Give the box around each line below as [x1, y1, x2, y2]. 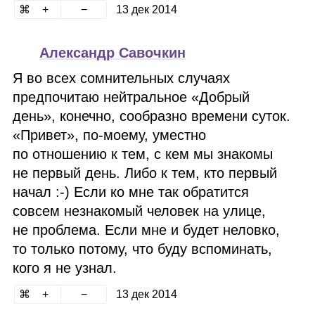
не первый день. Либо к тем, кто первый [13, 165, 278, 181]
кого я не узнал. [13, 260, 117, 276]
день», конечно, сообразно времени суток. [13, 108, 291, 124]
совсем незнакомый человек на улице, [13, 203, 266, 219]
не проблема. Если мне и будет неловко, [13, 222, 281, 238]
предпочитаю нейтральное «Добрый [13, 89, 250, 105]
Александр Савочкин [39, 45, 186, 60]
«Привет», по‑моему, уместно [13, 127, 207, 143]
